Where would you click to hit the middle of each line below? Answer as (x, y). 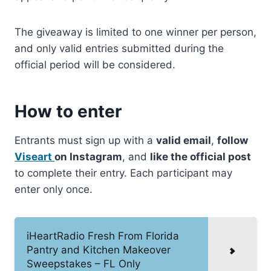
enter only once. (54, 189)
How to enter (68, 111)
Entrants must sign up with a (85, 140)
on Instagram (88, 156)
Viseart (34, 156)
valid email (184, 140)
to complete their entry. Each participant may (123, 173)
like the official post (201, 156)
